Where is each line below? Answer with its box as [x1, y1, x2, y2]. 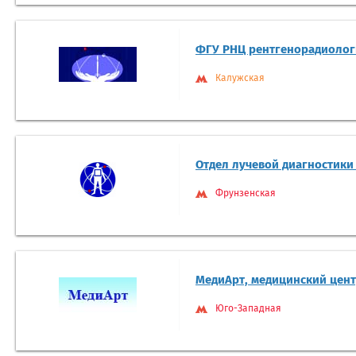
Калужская [215, 74, 265, 84]
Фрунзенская [215, 189, 276, 199]
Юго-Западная [215, 304, 281, 315]
